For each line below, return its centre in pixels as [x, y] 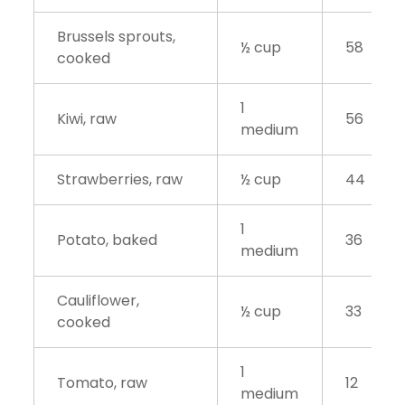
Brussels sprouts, [116, 37]
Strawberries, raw [120, 180]
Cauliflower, [98, 301]
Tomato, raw [102, 383]
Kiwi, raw [87, 119]
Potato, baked [107, 240]
